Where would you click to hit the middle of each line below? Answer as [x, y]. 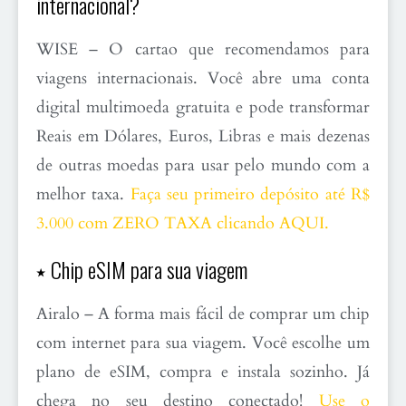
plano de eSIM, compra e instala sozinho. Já [203, 372]
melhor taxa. [83, 195]
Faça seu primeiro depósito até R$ [250, 195]
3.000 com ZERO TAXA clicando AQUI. [183, 224]
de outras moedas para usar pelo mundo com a [203, 166]
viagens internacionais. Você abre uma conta [203, 79]
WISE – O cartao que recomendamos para [203, 50]
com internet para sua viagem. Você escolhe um [203, 343]
